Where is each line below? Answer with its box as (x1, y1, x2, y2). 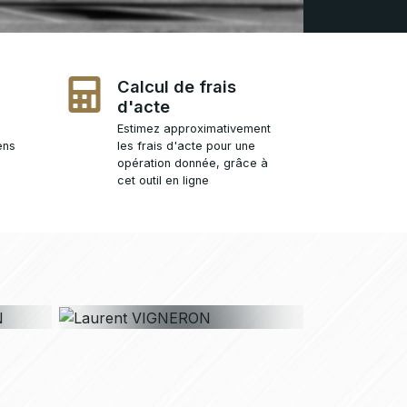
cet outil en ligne (117, 174, 209, 188)
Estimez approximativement (117, 122, 271, 136)
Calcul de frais (117, 76, 236, 97)
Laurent (147, 234, 215, 257)
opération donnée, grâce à (117, 156, 268, 171)
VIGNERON (104, 255, 258, 292)
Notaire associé (128, 291, 234, 307)
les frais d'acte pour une (117, 139, 255, 154)
